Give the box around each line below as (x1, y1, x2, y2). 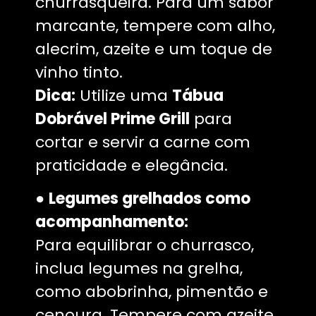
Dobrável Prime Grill (35, 107, 190, 130)
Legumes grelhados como (49, 188, 250, 210)
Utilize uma (75, 84, 172, 107)
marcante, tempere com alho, (35, 14, 275, 37)
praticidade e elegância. (35, 154, 228, 176)
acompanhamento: (35, 211, 188, 233)
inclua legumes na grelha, (35, 257, 243, 280)
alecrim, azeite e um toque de (35, 37, 272, 60)
